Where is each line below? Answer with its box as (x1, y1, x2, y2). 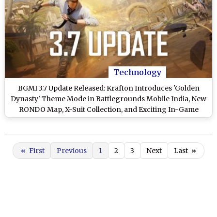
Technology (113, 67, 161, 77)
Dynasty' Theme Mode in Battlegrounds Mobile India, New (11, 94, 206, 103)
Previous (57, 146, 87, 155)
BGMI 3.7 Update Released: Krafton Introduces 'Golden (17, 83, 200, 93)
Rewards (93, 115, 124, 124)
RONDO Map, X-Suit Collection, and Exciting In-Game (18, 105, 199, 114)
